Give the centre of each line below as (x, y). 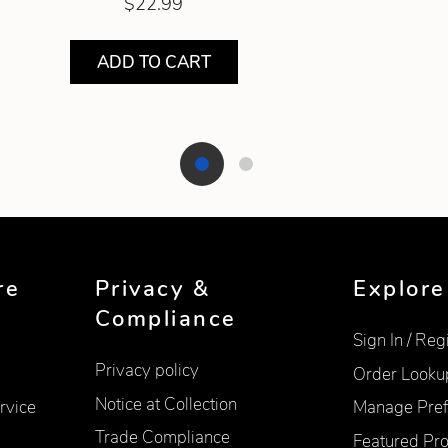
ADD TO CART (153, 62)
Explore (399, 288)
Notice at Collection (165, 404)
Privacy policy (146, 370)
